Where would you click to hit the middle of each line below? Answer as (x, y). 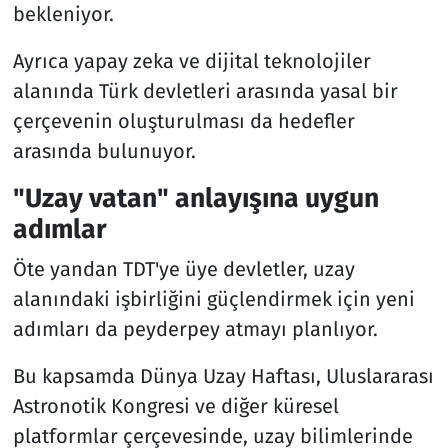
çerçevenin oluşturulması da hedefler (183, 121)
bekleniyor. (63, 14)
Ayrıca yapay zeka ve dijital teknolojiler (191, 61)
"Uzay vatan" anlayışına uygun (195, 198)
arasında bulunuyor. (104, 151)
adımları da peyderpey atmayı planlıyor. (195, 328)
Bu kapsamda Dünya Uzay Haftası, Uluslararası (223, 375)
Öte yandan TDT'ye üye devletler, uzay (183, 268)
